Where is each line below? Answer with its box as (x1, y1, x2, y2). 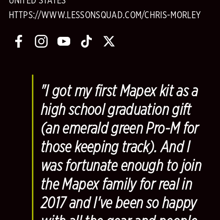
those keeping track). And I (41, 139, 191, 155)
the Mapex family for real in (41, 176, 192, 192)
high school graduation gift (41, 102, 192, 118)
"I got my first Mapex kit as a (41, 83, 198, 99)
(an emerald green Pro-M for (41, 120, 199, 137)
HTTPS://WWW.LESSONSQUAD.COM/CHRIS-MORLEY (8, 10, 201, 20)
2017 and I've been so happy (41, 195, 197, 211)
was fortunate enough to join (41, 158, 202, 174)
